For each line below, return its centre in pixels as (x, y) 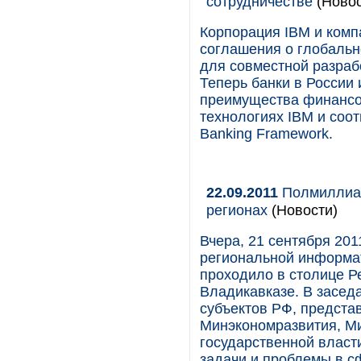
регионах (237, 210)
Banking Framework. (266, 134)
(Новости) (303, 210)
